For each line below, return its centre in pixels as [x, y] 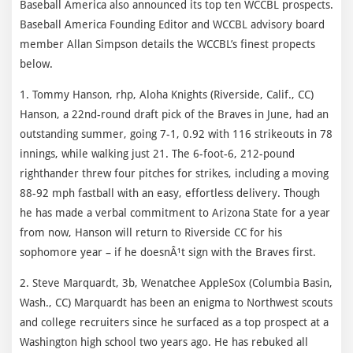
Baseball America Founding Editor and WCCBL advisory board [172, 24]
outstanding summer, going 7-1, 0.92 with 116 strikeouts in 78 [176, 134]
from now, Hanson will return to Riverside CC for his [151, 232]
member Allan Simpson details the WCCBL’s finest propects [167, 44]
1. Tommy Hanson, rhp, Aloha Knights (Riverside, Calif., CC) [167, 94]
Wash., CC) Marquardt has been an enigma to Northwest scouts [176, 302]
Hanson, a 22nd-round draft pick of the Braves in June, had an [174, 114]
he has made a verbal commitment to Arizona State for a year [175, 212]
